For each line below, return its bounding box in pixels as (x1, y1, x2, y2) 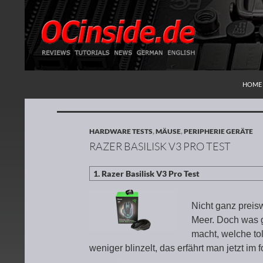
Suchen (28, 72, 57, 83)
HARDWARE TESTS (89, 127, 153, 136)
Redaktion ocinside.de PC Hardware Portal (42, 78, 241, 91)
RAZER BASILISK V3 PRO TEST (89, 140, 231, 153)
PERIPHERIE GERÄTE (184, 127, 253, 136)
